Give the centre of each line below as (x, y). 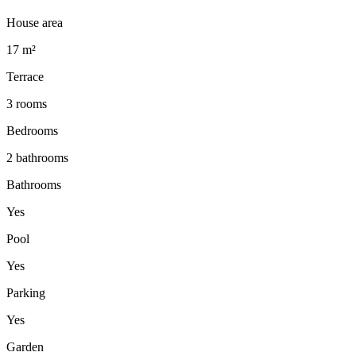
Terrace (25, 77)
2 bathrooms (37, 158)
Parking (26, 293)
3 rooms (27, 104)
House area (35, 23)
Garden (25, 347)
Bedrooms (32, 131)
